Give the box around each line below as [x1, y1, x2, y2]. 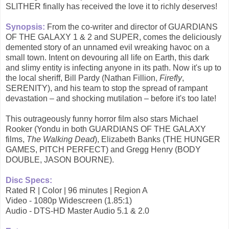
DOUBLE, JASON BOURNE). [6, 155, 114, 165]
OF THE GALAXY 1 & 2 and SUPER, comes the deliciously [6, 33, 221, 42]
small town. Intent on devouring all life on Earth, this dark [6, 53, 209, 62]
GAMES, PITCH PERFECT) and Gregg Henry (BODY [6, 145, 201, 154]
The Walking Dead [27, 135, 95, 144]
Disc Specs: [6, 176, 52, 185]
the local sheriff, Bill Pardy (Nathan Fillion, [6, 74, 159, 83]
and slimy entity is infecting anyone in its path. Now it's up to [6, 63, 221, 73]
